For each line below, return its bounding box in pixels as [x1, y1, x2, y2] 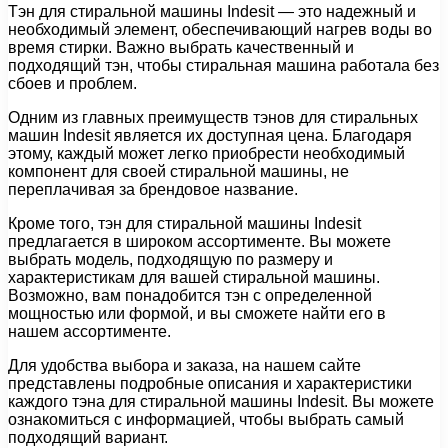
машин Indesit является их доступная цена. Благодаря [8, 127, 412, 145]
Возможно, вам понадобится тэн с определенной [8, 287, 372, 305]
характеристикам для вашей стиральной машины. [8, 269, 380, 287]
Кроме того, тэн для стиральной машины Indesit [8, 215, 361, 233]
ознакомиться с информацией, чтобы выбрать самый [8, 411, 404, 429]
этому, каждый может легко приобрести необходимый [8, 145, 405, 163]
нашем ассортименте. [8, 323, 171, 341]
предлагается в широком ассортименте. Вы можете [8, 233, 391, 251]
